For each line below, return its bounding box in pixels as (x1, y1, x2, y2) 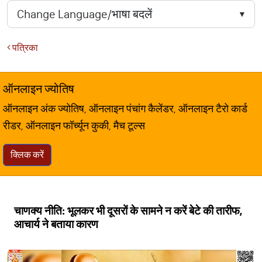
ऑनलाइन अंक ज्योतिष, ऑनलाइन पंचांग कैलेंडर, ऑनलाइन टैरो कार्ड (3, 102, 247, 115)
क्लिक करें (11, 149, 44, 160)
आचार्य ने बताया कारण (14, 218, 98, 231)
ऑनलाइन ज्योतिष (3, 82, 74, 96)
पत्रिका (11, 42, 38, 53)
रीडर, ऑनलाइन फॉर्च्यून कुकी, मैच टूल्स (3, 119, 145, 132)
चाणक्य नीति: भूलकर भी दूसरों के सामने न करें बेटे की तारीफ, (14, 204, 242, 218)
